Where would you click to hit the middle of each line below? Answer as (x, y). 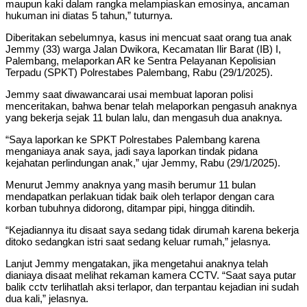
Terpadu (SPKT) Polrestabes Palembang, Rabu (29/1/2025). (139, 72)
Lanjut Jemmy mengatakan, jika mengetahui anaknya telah (137, 263)
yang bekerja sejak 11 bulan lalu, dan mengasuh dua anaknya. (144, 117)
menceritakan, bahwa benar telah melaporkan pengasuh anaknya (151, 106)
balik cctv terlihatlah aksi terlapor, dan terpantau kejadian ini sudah (152, 286)
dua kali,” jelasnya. (47, 298)
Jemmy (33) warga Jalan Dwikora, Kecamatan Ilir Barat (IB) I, (143, 49)
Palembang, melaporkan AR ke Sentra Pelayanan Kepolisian (140, 60)
